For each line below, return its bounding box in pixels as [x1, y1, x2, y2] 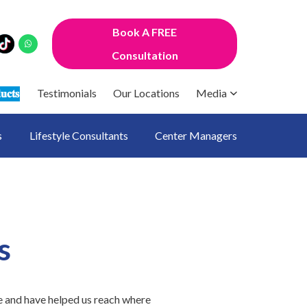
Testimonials [36, 86, 97, 99]
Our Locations [112, 86, 180, 99]
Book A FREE [112, 25, 177, 38]
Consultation [111, 49, 178, 62]
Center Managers [155, 129, 237, 142]
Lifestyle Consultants [29, 129, 128, 142]
